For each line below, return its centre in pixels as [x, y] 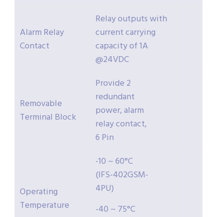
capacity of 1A [122, 46]
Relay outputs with [131, 19]
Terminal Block [48, 118]
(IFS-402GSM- [122, 175]
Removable [41, 104]
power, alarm [120, 111]
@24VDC [112, 60]
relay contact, [121, 124]
